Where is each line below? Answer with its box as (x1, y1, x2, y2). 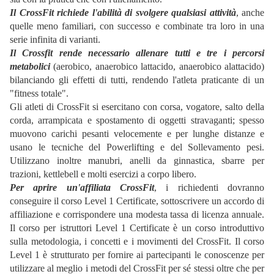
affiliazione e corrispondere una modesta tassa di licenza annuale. (10, 209, 264, 220)
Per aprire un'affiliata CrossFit (10, 182, 154, 193)
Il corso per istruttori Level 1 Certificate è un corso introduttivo (10, 223, 264, 234)
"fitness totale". (10, 88, 68, 99)
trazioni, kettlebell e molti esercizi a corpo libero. (10, 169, 196, 180)
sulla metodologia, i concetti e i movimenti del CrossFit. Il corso (10, 236, 264, 247)
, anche (235, 7, 264, 18)
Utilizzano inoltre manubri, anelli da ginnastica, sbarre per (10, 155, 264, 166)
